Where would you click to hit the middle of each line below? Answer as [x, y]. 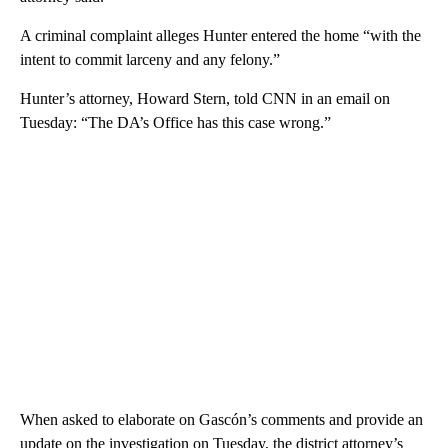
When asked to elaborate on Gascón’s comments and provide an [221, 419]
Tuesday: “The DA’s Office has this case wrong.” [175, 122]
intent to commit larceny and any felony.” [150, 59]
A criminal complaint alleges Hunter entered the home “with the [220, 35]
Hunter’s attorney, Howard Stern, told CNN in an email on [205, 98]
